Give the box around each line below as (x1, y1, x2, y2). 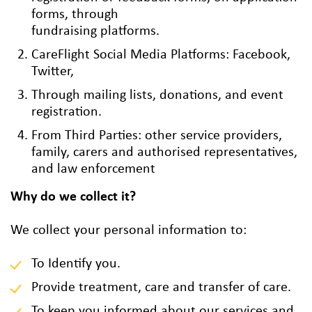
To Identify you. (31, 257, 120, 272)
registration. (31, 105, 102, 120)
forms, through (31, 8, 118, 22)
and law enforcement (31, 162, 155, 177)
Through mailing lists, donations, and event (31, 88, 283, 103)
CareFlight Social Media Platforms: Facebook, (31, 48, 290, 63)
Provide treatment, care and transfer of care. (31, 281, 291, 295)
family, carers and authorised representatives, (31, 146, 297, 160)
